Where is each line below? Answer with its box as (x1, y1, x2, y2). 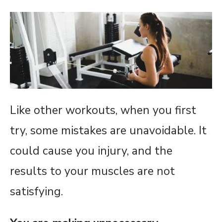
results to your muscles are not (10, 164, 175, 179)
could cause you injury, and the (10, 143, 172, 159)
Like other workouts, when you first (10, 103, 196, 118)
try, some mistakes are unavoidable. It (10, 123, 207, 139)
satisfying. (10, 184, 63, 200)
